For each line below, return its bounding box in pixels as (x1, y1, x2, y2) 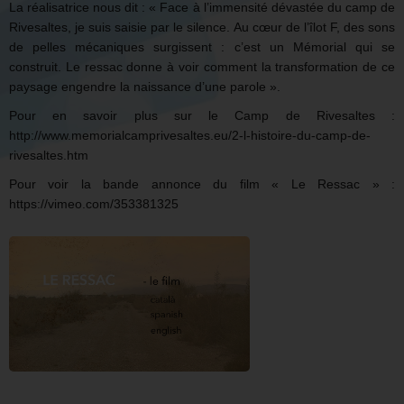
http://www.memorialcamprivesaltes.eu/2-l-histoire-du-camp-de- (9, 127, 371, 142)
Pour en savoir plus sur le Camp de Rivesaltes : (9, 107, 395, 123)
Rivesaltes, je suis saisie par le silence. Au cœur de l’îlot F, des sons (9, 19, 395, 34)
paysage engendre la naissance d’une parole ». (9, 78, 280, 94)
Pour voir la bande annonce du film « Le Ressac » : (9, 176, 395, 191)
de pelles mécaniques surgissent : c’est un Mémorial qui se (9, 39, 395, 54)
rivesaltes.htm (9, 147, 88, 162)
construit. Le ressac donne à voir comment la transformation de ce (9, 59, 395, 74)
